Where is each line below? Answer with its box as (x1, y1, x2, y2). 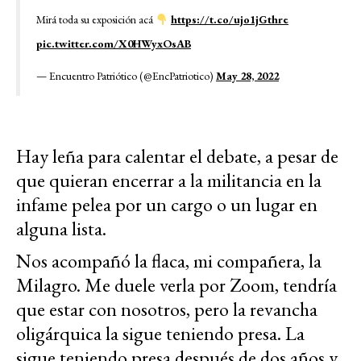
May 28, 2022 (216, 68, 279, 84)
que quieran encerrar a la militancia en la (16, 168, 322, 193)
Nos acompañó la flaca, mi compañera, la (16, 248, 322, 274)
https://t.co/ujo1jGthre (170, 12, 288, 27)
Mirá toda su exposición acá (36, 12, 156, 27)
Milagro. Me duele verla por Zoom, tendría (16, 272, 337, 298)
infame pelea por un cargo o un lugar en (16, 192, 317, 218)
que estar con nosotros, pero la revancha (16, 297, 317, 322)
